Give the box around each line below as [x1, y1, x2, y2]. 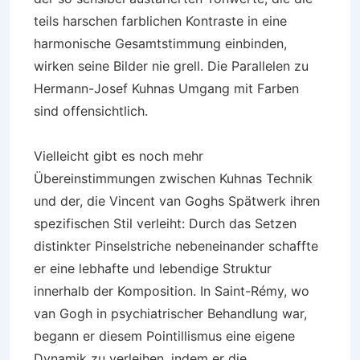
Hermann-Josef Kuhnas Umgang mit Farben [34, 80, 299, 96]
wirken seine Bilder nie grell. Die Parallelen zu [34, 58, 309, 74]
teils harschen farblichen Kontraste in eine [34, 13, 287, 29]
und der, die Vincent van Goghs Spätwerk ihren [34, 193, 320, 209]
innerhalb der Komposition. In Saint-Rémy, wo [34, 283, 309, 299]
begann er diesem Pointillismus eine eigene [34, 328, 295, 344]
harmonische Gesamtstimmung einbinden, [34, 35, 287, 51]
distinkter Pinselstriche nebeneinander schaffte [34, 238, 318, 254]
